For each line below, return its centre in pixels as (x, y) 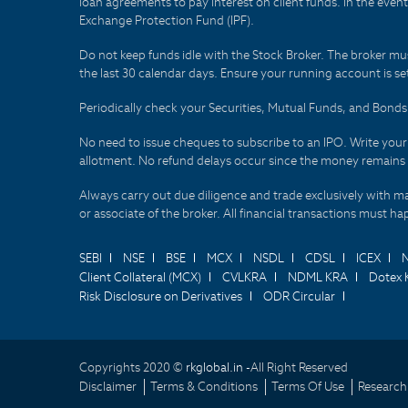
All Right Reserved (299, 367)
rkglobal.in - (218, 367)
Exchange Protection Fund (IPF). (167, 20)
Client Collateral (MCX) (140, 277)
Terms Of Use (308, 387)
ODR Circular (299, 296)
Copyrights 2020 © (133, 367)
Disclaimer (108, 387)
